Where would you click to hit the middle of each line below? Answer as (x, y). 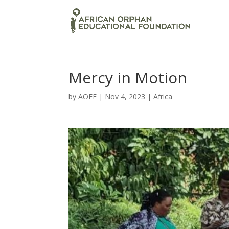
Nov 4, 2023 (125, 96)
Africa (163, 96)
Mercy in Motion (128, 77)
